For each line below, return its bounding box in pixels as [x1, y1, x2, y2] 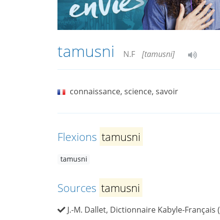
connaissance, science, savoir [70, 86, 178, 97]
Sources [57, 180, 99, 195]
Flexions [57, 129, 100, 144]
